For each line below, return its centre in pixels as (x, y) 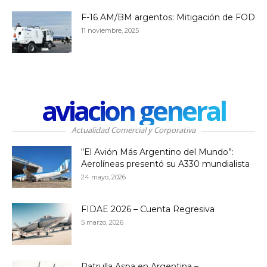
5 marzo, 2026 (102, 222)
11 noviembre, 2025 (110, 30)
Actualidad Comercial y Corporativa (133, 130)
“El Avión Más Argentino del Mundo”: (157, 152)
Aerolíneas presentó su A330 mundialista (165, 164)
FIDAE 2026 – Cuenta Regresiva (148, 209)
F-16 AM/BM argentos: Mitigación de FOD (168, 17)
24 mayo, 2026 (103, 177)
